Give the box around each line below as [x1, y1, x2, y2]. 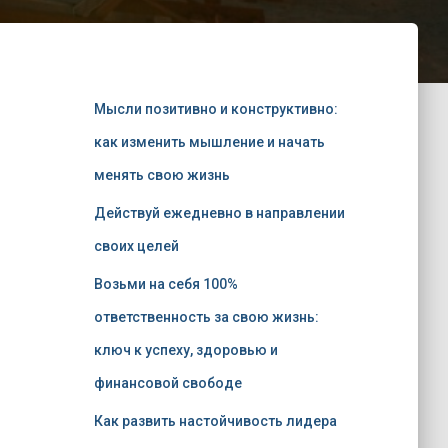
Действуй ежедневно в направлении [93, 205, 345, 221]
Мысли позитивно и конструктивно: [93, 101, 338, 117]
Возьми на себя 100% [93, 276, 238, 292]
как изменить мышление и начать [93, 134, 325, 150]
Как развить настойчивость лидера [93, 413, 337, 429]
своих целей [93, 238, 179, 254]
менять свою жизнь [93, 167, 230, 183]
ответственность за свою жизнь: [93, 309, 319, 325]
